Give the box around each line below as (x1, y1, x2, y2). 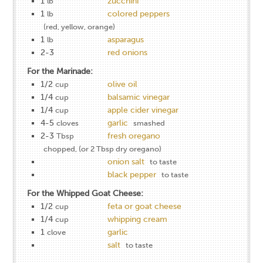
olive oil (107, 79, 138, 89)
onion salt (107, 156, 145, 167)
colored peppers (107, 8, 170, 19)
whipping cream (107, 214, 168, 224)
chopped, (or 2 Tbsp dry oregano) (43, 144, 162, 153)
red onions (107, 47, 148, 58)
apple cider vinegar (107, 104, 179, 115)
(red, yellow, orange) (43, 22, 116, 31)
